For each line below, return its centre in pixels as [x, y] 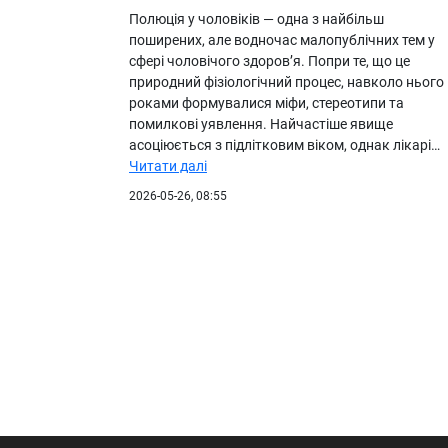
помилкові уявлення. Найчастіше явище [261, 123]
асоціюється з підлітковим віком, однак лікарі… [284, 144]
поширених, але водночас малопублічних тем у [282, 39]
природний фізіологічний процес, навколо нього [286, 81]
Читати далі [168, 165]
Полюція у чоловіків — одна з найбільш [256, 18]
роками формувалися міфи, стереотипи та [266, 102]
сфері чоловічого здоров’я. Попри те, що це [269, 60]
